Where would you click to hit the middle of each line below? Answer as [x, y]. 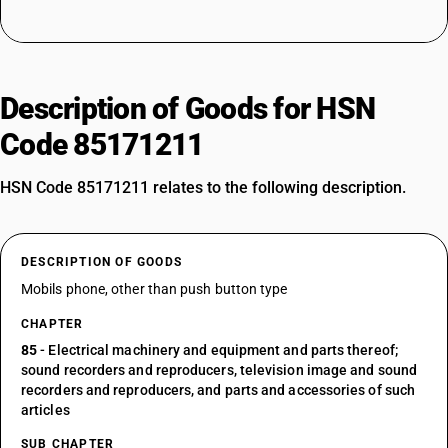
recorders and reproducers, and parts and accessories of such [218, 390]
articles [45, 410]
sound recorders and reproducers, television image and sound [219, 370]
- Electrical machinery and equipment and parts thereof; [217, 350]
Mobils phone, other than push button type [154, 289]
